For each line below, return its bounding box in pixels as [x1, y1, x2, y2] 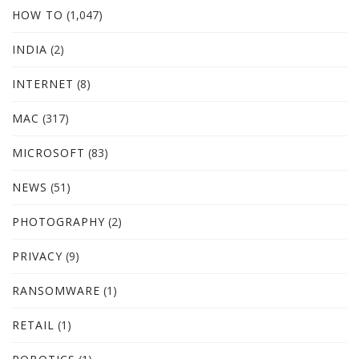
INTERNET [12, 76, 74, 92]
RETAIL [12, 317, 54, 333]
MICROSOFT [12, 145, 85, 161]
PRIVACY [12, 248, 63, 264]
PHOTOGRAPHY [12, 214, 105, 230]
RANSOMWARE [12, 283, 100, 299]
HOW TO [12, 7, 63, 23]
